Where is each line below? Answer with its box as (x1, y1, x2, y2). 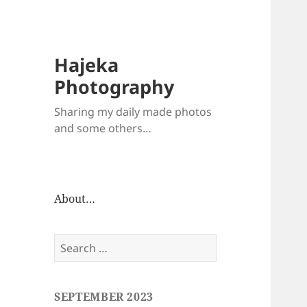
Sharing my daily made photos (54, 104, 212, 120)
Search (53, 234, 90, 249)
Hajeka (54, 52, 119, 78)
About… (54, 191, 96, 207)
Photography (54, 74, 175, 100)
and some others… (54, 121, 152, 136)
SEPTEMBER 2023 (54, 289, 154, 305)
